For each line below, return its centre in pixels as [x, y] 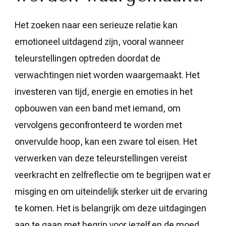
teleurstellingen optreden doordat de [88, 58]
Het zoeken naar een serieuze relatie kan [96, 25]
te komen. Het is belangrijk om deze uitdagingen [110, 208]
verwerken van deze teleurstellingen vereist [101, 158]
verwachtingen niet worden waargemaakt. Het [107, 75]
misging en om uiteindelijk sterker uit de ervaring [111, 191]
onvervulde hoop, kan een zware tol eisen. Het [106, 141]
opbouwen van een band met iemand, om [98, 108]
